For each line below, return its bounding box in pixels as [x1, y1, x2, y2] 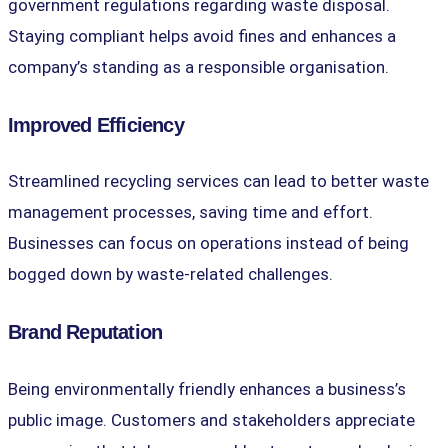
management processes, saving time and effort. [8, 202, 373, 223]
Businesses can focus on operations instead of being [8, 233, 409, 254]
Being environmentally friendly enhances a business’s [8, 378, 406, 399]
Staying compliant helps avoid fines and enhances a [8, 26, 396, 47]
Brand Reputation [8, 320, 163, 343]
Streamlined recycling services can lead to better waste [8, 171, 429, 192]
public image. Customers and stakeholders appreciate [8, 409, 415, 430]
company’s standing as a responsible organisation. [8, 57, 389, 78]
